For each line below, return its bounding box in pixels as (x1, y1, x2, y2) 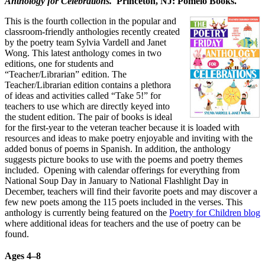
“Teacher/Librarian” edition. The (5, 69, 127, 79)
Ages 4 (5, 250, 31, 261)
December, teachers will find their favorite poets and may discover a (5, 186, 257, 196)
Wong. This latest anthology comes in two (5, 47, 161, 58)
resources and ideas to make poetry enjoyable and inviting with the (5, 132, 253, 143)
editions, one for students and (5, 58, 114, 69)
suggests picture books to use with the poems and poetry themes (5, 154, 243, 164)
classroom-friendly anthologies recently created (5, 26, 180, 37)
